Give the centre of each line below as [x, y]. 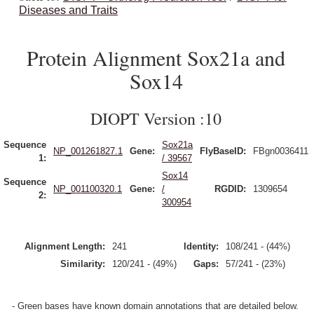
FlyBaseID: [223, 151]
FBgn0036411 [281, 151]
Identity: [201, 246]
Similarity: [82, 264]
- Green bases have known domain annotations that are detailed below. [155, 306]
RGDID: [230, 189]
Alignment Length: [64, 246]
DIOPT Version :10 [156, 118]
